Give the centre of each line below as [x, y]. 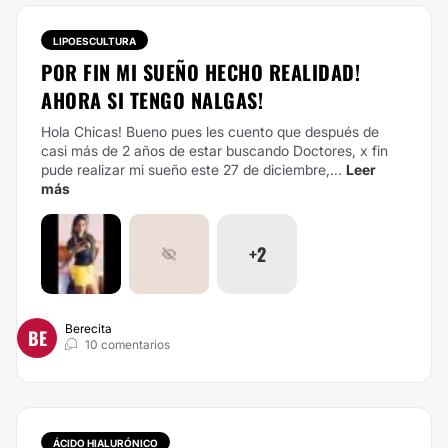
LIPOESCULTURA [94, 41]
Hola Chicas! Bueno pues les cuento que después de [210, 131]
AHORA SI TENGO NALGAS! [152, 100]
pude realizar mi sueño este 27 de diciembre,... [191, 169]
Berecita [88, 328]
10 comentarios [127, 344]
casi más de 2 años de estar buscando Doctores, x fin [214, 150]
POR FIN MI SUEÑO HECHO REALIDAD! [200, 72]
